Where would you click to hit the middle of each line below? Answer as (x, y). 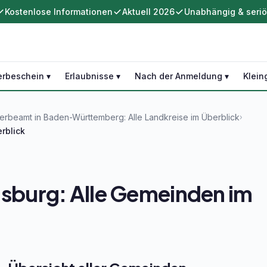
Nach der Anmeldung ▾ (182, 76)
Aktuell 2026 (148, 12)
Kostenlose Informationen (59, 12)
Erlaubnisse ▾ (93, 76)
